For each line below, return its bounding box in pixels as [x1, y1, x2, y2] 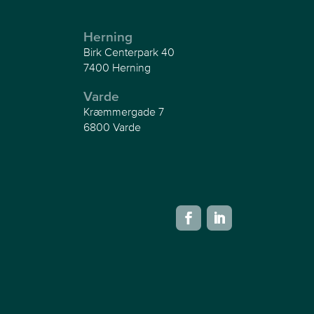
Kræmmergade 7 [83, 104, 165, 118]
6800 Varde [83, 120, 142, 133]
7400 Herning [83, 60, 151, 74]
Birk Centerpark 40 [83, 45, 175, 58]
